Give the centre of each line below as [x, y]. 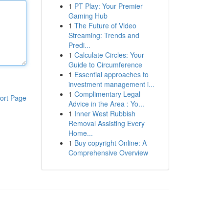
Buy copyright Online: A [110, 143]
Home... [80, 133]
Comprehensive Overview [108, 153]
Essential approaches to [111, 74]
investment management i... [111, 84]
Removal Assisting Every [106, 123]
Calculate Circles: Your [109, 55]
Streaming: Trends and [104, 35]
